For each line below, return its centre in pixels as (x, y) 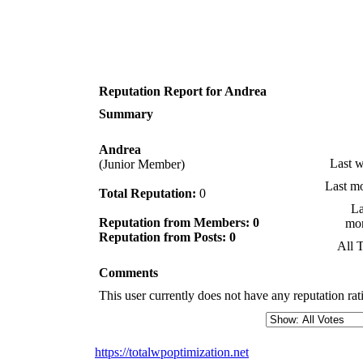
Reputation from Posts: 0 (167, 237)
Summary (126, 113)
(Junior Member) (142, 164)
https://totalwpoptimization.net (172, 352)
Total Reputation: (147, 193)
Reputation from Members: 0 (179, 222)
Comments (128, 272)
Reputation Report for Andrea (183, 91)
